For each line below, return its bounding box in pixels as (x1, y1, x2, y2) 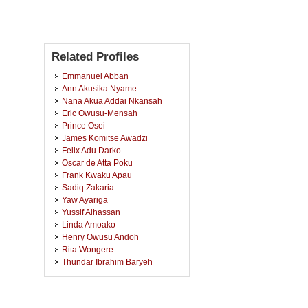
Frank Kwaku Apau (62, 170, 132, 179)
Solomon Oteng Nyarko (62, 294, 149, 303)
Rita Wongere (62, 245, 113, 254)
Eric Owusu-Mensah (62, 109, 137, 118)
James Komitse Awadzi (62, 133, 148, 142)
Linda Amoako (62, 220, 115, 229)
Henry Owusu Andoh (62, 232, 139, 241)
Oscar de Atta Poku (62, 158, 133, 167)
